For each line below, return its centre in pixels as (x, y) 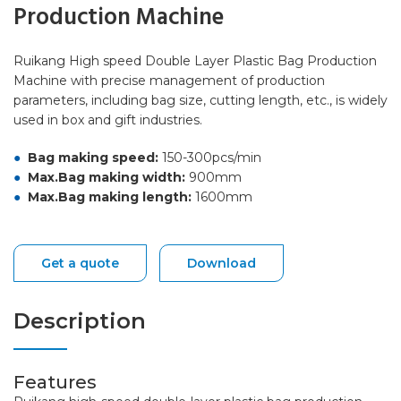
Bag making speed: (93, 157)
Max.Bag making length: (110, 196)
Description (80, 320)
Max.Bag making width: (108, 177)
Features (55, 382)
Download (222, 263)
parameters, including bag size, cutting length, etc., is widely (200, 100)
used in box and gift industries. (108, 119)
